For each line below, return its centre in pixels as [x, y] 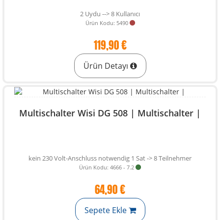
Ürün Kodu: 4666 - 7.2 [107, 167]
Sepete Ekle [106, 210]
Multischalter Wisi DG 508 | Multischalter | [110, 113]
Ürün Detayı [107, 66]
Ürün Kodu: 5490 [107, 23]
